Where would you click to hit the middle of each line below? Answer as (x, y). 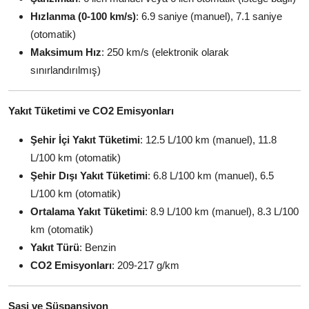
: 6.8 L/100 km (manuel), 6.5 (211, 176)
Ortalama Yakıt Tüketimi (88, 211)
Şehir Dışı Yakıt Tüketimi (89, 176)
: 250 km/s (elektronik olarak (165, 52)
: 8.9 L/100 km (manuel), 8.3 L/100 (222, 211)
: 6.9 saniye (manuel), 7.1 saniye (209, 16)
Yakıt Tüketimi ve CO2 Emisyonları (91, 111)
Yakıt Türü (55, 247)
